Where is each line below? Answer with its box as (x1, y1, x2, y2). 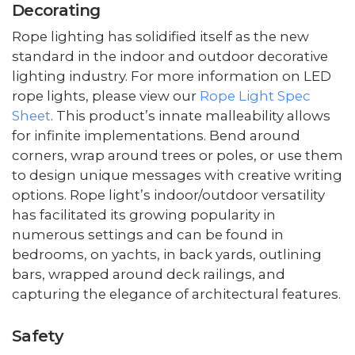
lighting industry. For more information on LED (12, 67, 331, 84)
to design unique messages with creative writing (12, 166, 342, 183)
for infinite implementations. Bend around (12, 127, 300, 143)
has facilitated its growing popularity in (12, 206, 276, 223)
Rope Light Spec (200, 87, 311, 104)
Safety (12, 326, 64, 346)
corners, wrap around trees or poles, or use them (12, 147, 343, 163)
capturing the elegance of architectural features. (12, 285, 341, 302)
